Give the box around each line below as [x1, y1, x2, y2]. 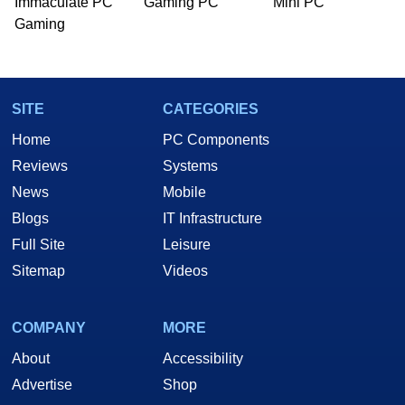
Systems [163, 158, 218, 174]
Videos [163, 263, 208, 279]
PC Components [163, 132, 269, 148]
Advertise [12, 377, 72, 393]
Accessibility [163, 351, 243, 367]
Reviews [12, 158, 68, 174]
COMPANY [12, 320, 86, 336]
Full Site [12, 237, 65, 253]
